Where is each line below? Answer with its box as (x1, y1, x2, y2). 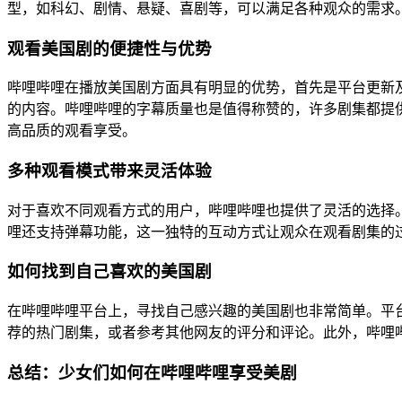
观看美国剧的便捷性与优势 (7, 39, 212, 58)
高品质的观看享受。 (7, 123, 136, 139)
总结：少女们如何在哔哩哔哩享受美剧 (7, 363, 297, 382)
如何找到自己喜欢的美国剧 (7, 262, 212, 282)
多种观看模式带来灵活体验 (7, 162, 212, 181)
